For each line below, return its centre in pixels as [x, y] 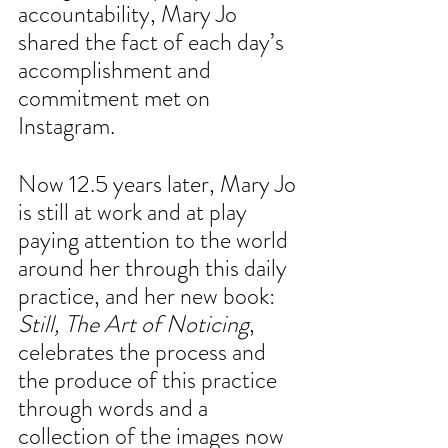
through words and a [115, 408]
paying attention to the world [155, 240]
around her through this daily [155, 268]
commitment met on [116, 98]
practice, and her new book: [149, 296]
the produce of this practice [150, 380]
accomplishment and [117, 70]
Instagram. [66, 126]
